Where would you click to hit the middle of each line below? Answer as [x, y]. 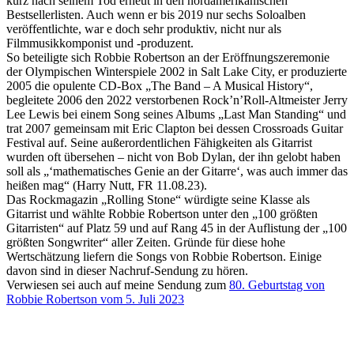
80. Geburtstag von [277, 284]
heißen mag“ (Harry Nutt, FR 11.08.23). [107, 185]
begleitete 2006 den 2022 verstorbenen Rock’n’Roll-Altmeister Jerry [177, 100]
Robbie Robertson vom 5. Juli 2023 [95, 299]
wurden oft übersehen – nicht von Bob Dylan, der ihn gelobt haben [173, 156]
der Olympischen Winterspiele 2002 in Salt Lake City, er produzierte [177, 71]
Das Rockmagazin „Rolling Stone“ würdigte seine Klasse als [158, 199]
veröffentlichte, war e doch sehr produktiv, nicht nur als [144, 28]
